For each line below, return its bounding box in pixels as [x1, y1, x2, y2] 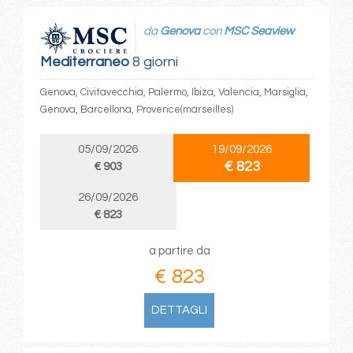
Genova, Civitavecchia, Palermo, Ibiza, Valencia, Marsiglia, [39, 87, 308, 98]
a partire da [148, 245, 210, 258]
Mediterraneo [39, 54, 129, 70]
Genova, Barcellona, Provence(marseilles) [39, 104, 233, 116]
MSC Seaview [223, 24, 294, 37]
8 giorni [128, 54, 178, 70]
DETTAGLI [151, 304, 208, 317]
